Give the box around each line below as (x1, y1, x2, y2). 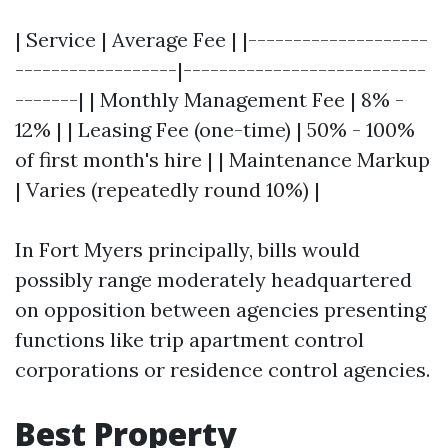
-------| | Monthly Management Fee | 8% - (15, 87, 404, 112)
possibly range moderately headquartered (15, 267, 412, 292)
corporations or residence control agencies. (15, 357, 430, 382)
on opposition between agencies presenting (15, 297, 426, 322)
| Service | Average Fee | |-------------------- (15, 27, 428, 52)
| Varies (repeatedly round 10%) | (15, 177, 320, 202)
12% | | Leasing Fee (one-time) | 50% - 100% (15, 117, 415, 142)
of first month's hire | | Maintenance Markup (15, 147, 430, 172)
